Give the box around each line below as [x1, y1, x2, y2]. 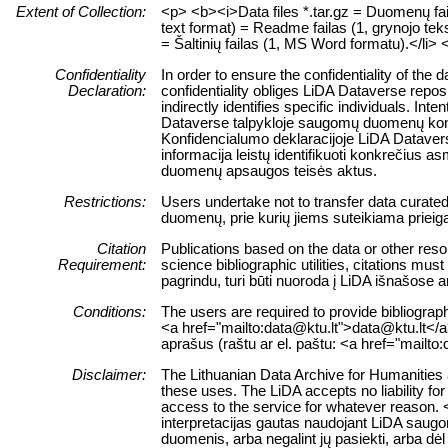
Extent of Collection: [16, 3, 146, 20]
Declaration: [68, 82, 146, 99]
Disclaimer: [72, 366, 146, 383]
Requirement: [58, 256, 146, 273]
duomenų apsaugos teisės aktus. [161, 162, 377, 179]
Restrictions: [64, 193, 146, 210]
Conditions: [73, 303, 146, 320]
